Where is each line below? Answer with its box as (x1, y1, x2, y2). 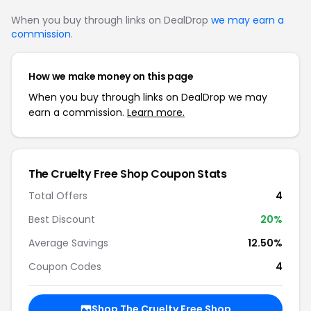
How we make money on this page (28, 69, 194, 83)
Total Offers (28, 189, 87, 203)
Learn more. (127, 106, 185, 119)
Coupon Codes (28, 260, 101, 274)
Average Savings (28, 236, 108, 250)
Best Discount (28, 212, 95, 226)
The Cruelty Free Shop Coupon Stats (28, 166, 227, 182)
